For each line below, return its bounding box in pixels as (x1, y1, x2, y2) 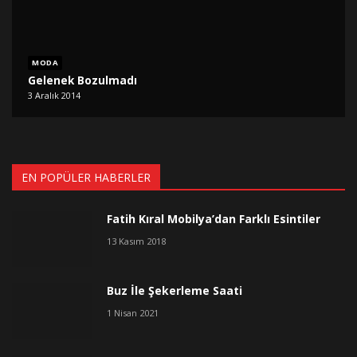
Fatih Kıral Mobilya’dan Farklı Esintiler (107, 211, 320, 227)
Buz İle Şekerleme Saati (107, 283, 242, 299)
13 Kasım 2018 (107, 235, 166, 248)
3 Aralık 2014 (28, 89, 81, 102)
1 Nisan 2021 (107, 307, 159, 320)
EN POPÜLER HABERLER (22, 170, 151, 186)
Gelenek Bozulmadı (28, 72, 138, 88)
